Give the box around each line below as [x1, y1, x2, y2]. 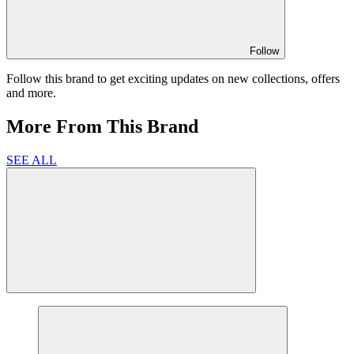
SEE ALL [6, 153, 57, 167]
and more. [6, 86, 56, 100]
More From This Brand [6, 116, 198, 137]
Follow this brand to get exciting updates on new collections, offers [6, 72, 340, 86]
